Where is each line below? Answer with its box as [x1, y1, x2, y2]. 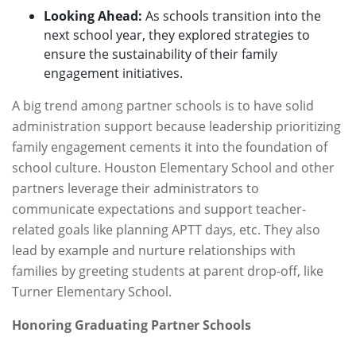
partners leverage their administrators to [12, 180, 259, 197]
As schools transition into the [142, 7, 321, 25]
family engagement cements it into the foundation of [12, 138, 327, 156]
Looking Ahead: [44, 7, 142, 25]
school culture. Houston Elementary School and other [12, 159, 335, 176]
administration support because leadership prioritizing [12, 118, 341, 135]
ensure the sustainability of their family [44, 45, 277, 63]
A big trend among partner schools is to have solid [12, 97, 314, 114]
